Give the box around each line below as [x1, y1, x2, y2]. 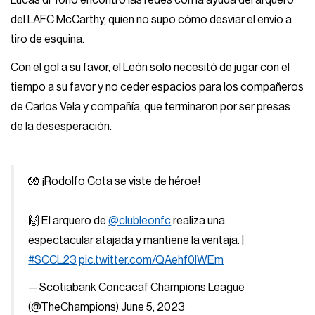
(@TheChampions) [28, 302, 122, 314]
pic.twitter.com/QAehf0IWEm [79, 254, 224, 266]
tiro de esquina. [11, 34, 85, 46]
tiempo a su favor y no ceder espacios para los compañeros [11, 81, 304, 93]
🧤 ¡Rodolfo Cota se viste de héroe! [28, 175, 201, 187]
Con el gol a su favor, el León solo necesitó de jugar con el [11, 61, 290, 73]
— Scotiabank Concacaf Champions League [28, 282, 245, 294]
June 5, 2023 [121, 302, 186, 314]
